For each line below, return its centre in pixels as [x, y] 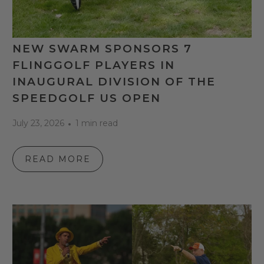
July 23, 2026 [39, 123]
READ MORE [58, 159]
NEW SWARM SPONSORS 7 [103, 49]
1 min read [97, 123]
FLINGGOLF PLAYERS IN [94, 65]
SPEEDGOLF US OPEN [87, 98]
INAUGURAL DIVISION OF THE [114, 82]
